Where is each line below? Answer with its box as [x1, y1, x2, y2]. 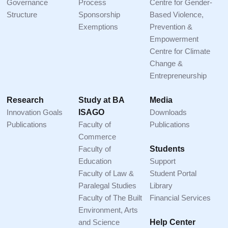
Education [78, 157, 111, 165]
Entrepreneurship [150, 71, 207, 80]
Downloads [150, 108, 187, 117]
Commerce [78, 132, 116, 141]
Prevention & [150, 22, 193, 31]
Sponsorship [78, 10, 120, 19]
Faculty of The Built [78, 193, 142, 202]
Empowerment [150, 35, 199, 43]
